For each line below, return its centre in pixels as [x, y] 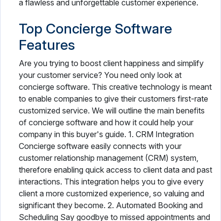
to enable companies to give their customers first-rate [113, 99]
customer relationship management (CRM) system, [109, 158]
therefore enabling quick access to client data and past [115, 170]
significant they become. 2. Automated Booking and [111, 205]
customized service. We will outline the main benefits [112, 110]
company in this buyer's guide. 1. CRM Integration [106, 134]
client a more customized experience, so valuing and [111, 193]
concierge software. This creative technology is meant [115, 87]
